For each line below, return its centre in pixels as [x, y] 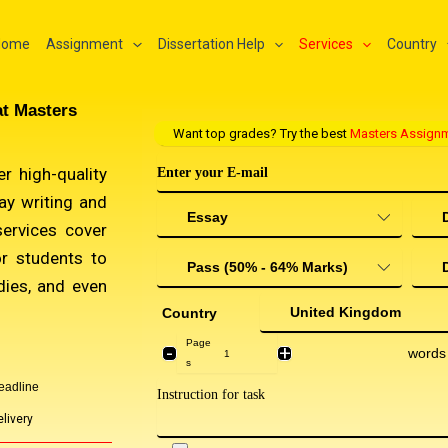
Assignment [85, 44]
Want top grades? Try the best [261, 133]
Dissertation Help [211, 44]
